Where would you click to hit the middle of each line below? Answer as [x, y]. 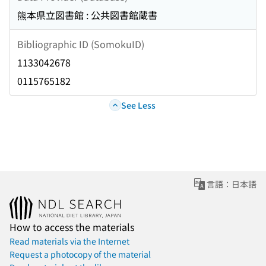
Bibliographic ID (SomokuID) [81, 44]
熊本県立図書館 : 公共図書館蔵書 [87, 15]
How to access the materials [72, 227]
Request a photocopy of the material [80, 254]
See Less [138, 105]
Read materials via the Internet [69, 241]
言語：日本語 [232, 184]
